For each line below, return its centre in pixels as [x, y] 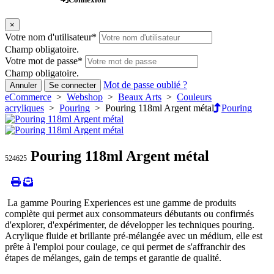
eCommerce [28, 97]
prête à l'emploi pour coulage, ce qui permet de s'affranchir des [125, 247]
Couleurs [194, 97]
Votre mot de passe [41, 61]
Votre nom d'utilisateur [48, 37]
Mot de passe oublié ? [145, 85]
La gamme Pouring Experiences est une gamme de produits [120, 203]
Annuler [23, 86]
